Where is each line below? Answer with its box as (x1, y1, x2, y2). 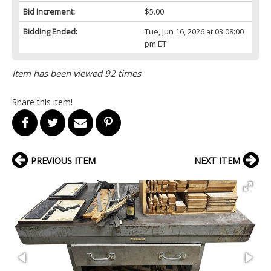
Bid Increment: (23, 6, 75, 18)
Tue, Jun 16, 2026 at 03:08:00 (144, 26, 244, 38)
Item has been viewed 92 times (12, 67, 141, 80)
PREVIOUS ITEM (31, 155, 96, 167)
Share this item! (12, 96, 73, 108)
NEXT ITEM (194, 155, 240, 167)
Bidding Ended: (23, 26, 77, 38)
